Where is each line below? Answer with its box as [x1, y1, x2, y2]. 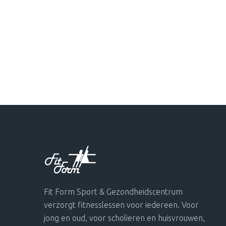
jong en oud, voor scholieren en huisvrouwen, [44, 213, 205, 222]
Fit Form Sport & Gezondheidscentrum [44, 187, 183, 196]
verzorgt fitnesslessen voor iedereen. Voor [44, 200, 199, 209]
